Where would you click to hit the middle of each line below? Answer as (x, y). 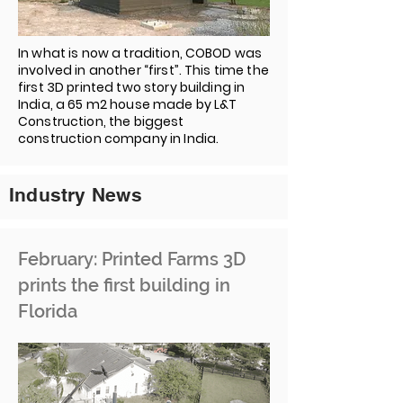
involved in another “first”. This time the (143, 70)
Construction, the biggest (101, 121)
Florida (48, 311)
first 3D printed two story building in (132, 87)
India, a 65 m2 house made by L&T (128, 104)
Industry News (76, 195)
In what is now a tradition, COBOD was (140, 53)
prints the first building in (124, 285)
